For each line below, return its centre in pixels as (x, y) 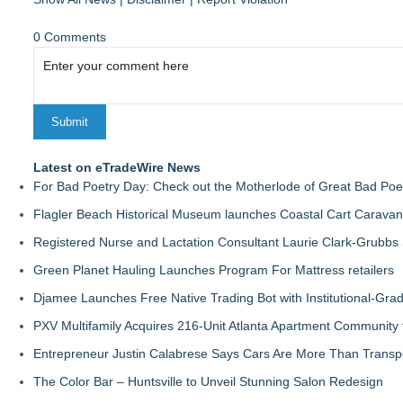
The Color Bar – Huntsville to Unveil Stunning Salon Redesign (208, 381)
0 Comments (70, 37)
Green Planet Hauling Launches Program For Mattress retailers (214, 270)
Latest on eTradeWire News (117, 167)
